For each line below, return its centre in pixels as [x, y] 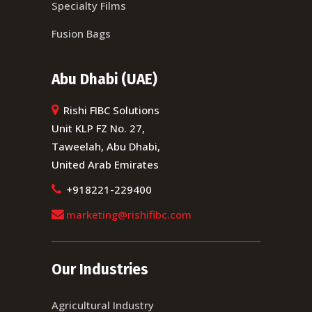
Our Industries [100, 270]
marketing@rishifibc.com [129, 214]
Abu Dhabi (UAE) [104, 79]
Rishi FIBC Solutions [110, 110]
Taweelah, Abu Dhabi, [106, 146]
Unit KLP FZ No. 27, [98, 128]
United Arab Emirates [105, 164]
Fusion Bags [81, 33]
